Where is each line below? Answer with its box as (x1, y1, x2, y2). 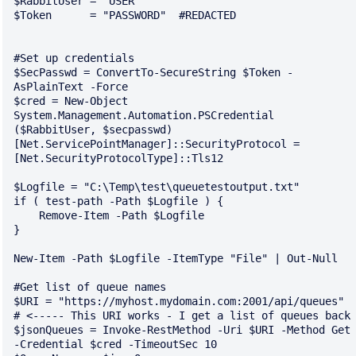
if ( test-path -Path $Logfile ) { (14, 195, 223, 208)
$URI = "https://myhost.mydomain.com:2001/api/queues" (14, 295, 344, 308)
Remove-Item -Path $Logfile (14, 209, 39, 222)
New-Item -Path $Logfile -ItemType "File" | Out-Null (14, 252, 344, 265)
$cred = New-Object (14, 95, 128, 108)
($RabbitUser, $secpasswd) (14, 123, 172, 137)
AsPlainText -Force (14, 80, 134, 94)
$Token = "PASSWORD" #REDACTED (14, 9, 236, 22)
